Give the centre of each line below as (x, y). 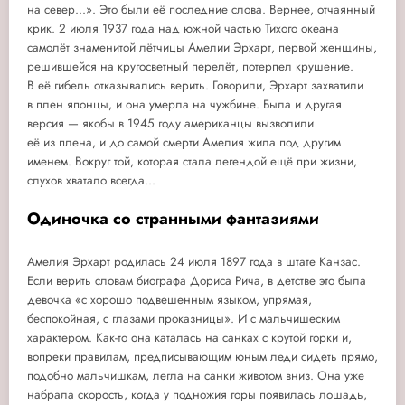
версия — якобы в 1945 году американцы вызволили (170, 124)
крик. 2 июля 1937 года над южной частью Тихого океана (183, 29)
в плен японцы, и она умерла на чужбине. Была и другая (184, 105)
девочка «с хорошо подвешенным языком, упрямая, (170, 299)
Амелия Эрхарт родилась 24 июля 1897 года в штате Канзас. (194, 261)
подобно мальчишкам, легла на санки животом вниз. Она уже (196, 375)
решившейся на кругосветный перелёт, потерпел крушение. (190, 67)
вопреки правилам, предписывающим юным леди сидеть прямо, (202, 356)
